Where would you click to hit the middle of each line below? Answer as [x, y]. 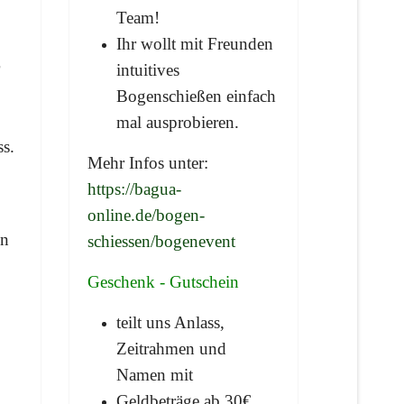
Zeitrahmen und [171, 348]
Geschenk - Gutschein [165, 281]
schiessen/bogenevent [161, 241]
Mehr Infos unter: [148, 162]
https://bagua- [134, 188]
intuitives [148, 69]
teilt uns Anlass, [170, 322]
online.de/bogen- [146, 215]
